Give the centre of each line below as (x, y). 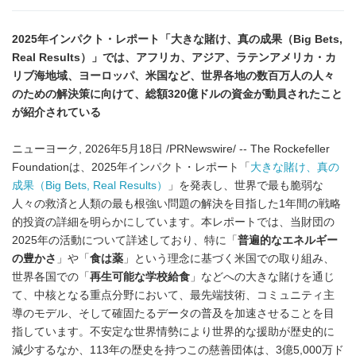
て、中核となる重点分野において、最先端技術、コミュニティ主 (173, 295)
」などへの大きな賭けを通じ (262, 277)
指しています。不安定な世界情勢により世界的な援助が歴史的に (173, 332)
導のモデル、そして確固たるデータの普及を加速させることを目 (173, 313)
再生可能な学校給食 (140, 277)
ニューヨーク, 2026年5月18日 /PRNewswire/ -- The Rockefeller (171, 149)
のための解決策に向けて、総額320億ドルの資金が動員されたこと (177, 94)
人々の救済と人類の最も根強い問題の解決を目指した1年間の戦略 (176, 204)
